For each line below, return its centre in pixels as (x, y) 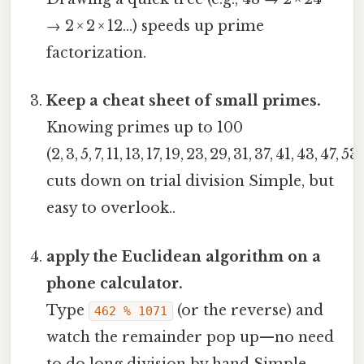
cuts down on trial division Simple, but (191, 182)
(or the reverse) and (249, 310)
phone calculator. (115, 283)
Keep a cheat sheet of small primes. (184, 101)
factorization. (97, 53)
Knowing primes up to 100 (145, 128)
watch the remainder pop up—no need (191, 337)
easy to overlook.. (111, 208)
